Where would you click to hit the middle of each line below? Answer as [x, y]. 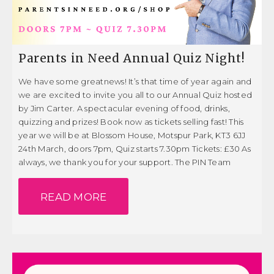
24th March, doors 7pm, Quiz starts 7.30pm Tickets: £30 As [135, 149]
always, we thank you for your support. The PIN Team [125, 162]
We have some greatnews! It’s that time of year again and [135, 82]
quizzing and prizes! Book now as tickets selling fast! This [131, 122]
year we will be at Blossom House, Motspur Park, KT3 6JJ [132, 135]
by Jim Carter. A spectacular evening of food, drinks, [124, 109]
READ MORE [74, 197]
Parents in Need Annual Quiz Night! [132, 58]
